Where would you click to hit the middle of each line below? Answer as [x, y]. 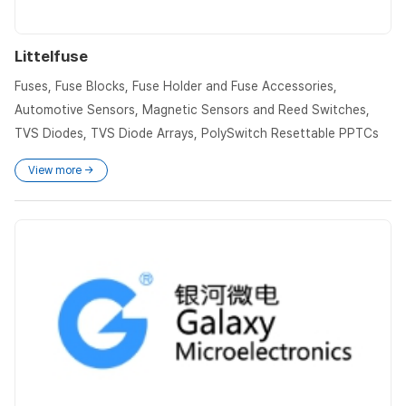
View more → [61, 171]
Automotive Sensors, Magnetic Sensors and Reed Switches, [192, 110]
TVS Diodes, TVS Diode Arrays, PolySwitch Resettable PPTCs [197, 134]
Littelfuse [51, 57]
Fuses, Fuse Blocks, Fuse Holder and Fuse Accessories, [176, 87]
